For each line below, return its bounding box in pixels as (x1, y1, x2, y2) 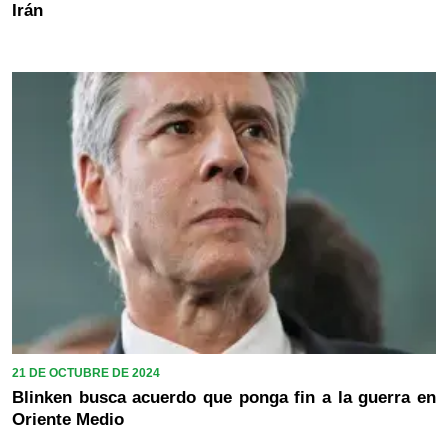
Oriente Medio (12, 410, 124, 430)
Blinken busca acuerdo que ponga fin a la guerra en (12, 388, 436, 408)
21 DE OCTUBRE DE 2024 (12, 366, 160, 381)
